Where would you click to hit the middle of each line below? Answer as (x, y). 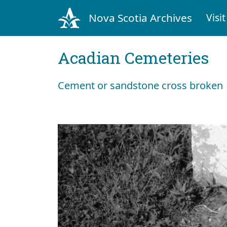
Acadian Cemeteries (133, 57)
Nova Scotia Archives (140, 17)
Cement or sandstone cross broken (140, 85)
